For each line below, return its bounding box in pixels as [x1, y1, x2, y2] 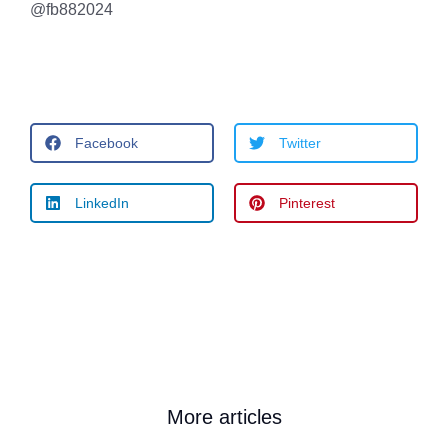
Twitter [279, 134, 321, 151]
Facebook [75, 134, 138, 151]
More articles [166, 406, 282, 428]
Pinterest [279, 194, 335, 211]
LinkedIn [75, 194, 129, 211]
